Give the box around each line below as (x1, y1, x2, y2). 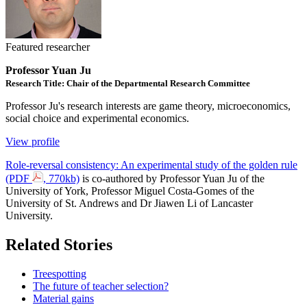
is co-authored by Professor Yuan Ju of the (79, 172, 265, 184)
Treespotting (33, 267, 86, 280)
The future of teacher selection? (33, 280, 169, 292)
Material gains (33, 292, 94, 304)
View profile (5, 135, 60, 147)
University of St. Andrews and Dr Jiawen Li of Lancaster (5, 197, 253, 209)
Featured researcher (5, 40, 90, 53)
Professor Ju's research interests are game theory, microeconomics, (5, 99, 291, 112)
